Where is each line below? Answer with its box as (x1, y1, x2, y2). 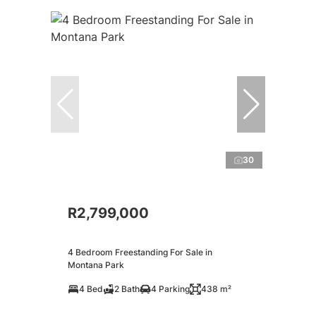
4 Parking (151, 284, 190, 295)
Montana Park (68, 260, 124, 271)
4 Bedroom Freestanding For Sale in (68, 247, 212, 258)
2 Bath (114, 284, 140, 295)
